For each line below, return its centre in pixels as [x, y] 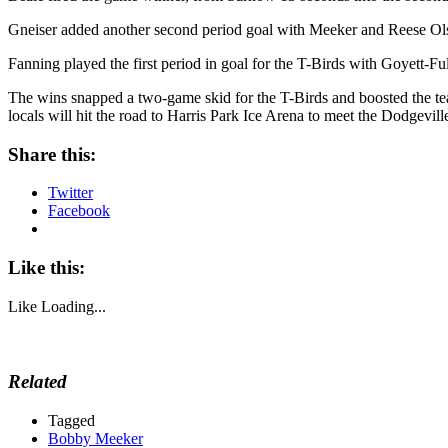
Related [37, 382]
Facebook [79, 211]
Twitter [70, 193]
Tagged [71, 421]
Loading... [73, 306]
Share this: [52, 154]
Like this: [46, 267]
